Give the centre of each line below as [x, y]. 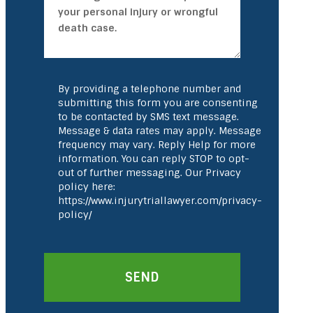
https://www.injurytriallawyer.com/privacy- [160, 201]
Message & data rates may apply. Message [159, 131]
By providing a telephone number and [149, 89]
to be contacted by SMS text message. [148, 117]
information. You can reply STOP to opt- [153, 159]
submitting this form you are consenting [158, 103]
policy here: [86, 187]
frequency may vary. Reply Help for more [156, 145]
